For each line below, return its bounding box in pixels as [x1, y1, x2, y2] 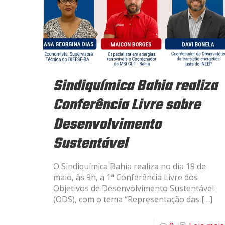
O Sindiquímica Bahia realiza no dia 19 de [53, 160, 206, 172]
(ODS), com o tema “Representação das [53, 193, 199, 205]
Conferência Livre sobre [53, 93, 200, 117]
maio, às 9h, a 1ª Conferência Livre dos [53, 171, 198, 183]
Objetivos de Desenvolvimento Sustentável [53, 182, 214, 194]
